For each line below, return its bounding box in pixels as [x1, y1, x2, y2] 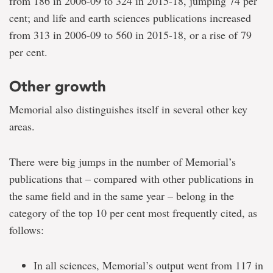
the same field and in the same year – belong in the [9, 188, 234, 203]
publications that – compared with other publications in [9, 171, 253, 186]
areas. [9, 119, 35, 133]
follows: [9, 222, 44, 237]
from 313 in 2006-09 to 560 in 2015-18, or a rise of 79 [9, 27, 252, 42]
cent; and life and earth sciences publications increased [9, 10, 251, 25]
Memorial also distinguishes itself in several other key [9, 102, 247, 116]
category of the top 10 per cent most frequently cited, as [9, 205, 257, 220]
